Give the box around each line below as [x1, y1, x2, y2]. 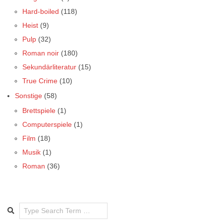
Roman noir [22, 49, 59, 57]
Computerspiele [22, 120, 72, 128]
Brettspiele [22, 107, 55, 114]
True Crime [22, 77, 57, 85]
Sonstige [15, 92, 42, 100]
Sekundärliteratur [22, 63, 76, 71]
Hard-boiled [22, 7, 59, 15]
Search [7, 203, 30, 211]
